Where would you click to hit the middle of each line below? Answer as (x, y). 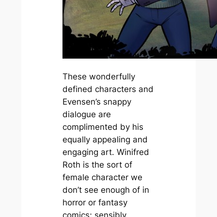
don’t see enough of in (106, 190)
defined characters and (108, 89)
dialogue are (86, 114)
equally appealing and (105, 139)
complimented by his (103, 127)
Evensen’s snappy (97, 101)
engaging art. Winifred (106, 152)
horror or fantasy (95, 202)
